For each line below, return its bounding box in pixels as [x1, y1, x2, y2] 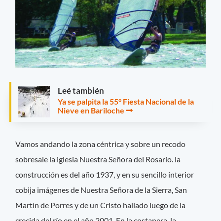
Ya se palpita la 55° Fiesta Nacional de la [58, 97, 194, 107]
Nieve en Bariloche [58, 106, 124, 115]
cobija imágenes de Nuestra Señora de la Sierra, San [15, 184, 187, 194]
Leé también [58, 85, 104, 96]
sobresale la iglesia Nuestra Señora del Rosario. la [15, 154, 181, 164]
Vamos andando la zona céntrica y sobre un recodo [15, 139, 186, 148]
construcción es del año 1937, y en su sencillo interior [15, 169, 194, 179]
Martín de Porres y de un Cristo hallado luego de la [15, 200, 186, 210]
